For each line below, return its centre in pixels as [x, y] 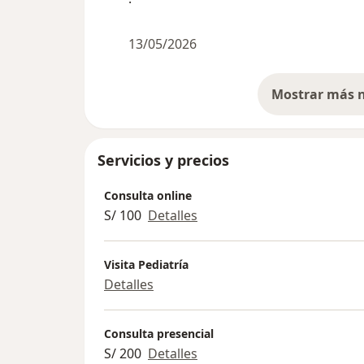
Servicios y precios [163, 160]
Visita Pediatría [146, 264]
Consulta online [148, 195]
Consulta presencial [159, 333]
